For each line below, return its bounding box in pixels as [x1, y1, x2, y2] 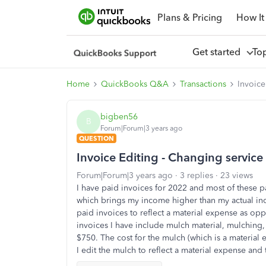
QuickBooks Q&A [101, 79, 169, 89]
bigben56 [100, 111, 138, 122]
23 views [220, 170, 253, 180]
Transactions [180, 79, 226, 89]
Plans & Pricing [157, 11, 222, 23]
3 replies [180, 170, 213, 180]
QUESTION [79, 134, 114, 142]
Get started [192, 46, 245, 58]
